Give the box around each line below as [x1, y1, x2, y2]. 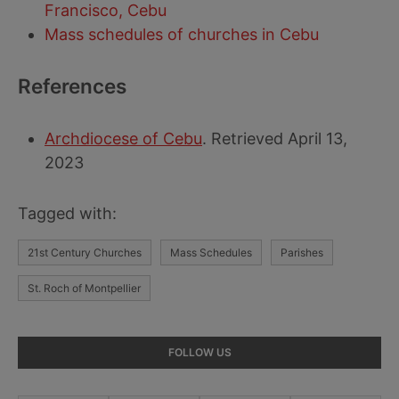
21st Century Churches [28, 246, 142, 259]
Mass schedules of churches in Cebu [45, 25, 319, 44]
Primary [18, 338, 93, 362]
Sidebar [18, 364, 93, 388]
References [18, 74, 126, 98]
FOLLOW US [167, 346, 232, 359]
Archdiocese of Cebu [45, 129, 202, 148]
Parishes [281, 246, 323, 259]
